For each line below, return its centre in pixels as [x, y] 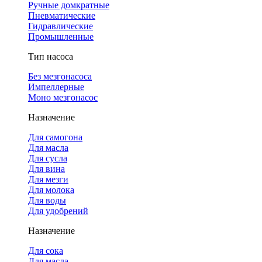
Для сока [46, 251]
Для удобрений [58, 211]
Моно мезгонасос [63, 97]
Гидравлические [61, 26]
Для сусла [48, 158]
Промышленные [61, 37]
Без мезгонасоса [60, 76]
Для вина [46, 169]
